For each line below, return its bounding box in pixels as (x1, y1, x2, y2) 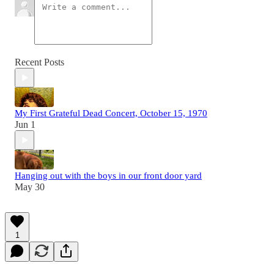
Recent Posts (15, 57, 64, 68)
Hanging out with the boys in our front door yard (15, 171, 202, 181)
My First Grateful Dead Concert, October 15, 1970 (15, 108, 207, 119)
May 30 (15, 182, 45, 193)
